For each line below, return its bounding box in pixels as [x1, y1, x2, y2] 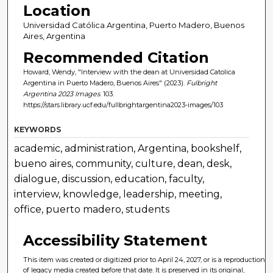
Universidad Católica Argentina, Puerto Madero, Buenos [23, 20, 244, 30]
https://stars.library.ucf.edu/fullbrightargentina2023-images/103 [23, 101, 223, 110]
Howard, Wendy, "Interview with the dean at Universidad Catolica [23, 68, 235, 77]
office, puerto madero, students [14, 204, 170, 216]
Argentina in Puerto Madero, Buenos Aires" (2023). [23, 79, 186, 88]
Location [23, 2, 91, 20]
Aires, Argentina [23, 31, 85, 41]
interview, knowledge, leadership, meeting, [14, 188, 222, 200]
